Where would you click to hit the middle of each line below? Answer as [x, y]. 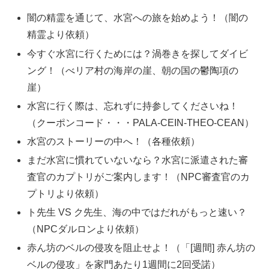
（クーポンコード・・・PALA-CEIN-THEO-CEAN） [141, 122]
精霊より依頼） [61, 35]
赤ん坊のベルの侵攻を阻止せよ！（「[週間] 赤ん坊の [141, 248]
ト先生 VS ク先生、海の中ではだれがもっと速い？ [137, 213]
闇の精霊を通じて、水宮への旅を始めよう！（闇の [138, 18]
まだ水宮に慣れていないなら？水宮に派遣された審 [138, 160]
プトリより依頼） [66, 194]
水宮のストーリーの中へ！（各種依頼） [114, 141]
